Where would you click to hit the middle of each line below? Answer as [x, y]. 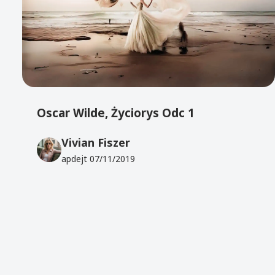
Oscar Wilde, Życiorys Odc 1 [116, 113]
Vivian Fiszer [96, 143]
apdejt [76, 159]
